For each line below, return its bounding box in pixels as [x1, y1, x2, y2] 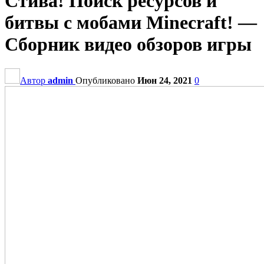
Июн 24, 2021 [137, 75, 192, 85]
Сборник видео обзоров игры [5, 34, 252, 55]
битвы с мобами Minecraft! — [5, 12, 257, 34]
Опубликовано [75, 75, 137, 85]
